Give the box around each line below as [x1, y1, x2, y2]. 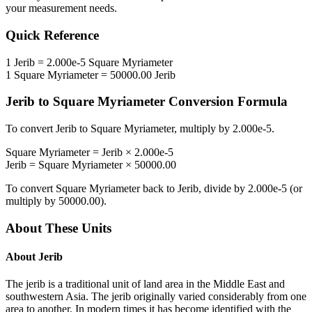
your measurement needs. [6, 2, 117, 15]
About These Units [6, 220, 111, 235]
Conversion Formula [165, 94, 288, 109]
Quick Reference [6, 28, 99, 43]
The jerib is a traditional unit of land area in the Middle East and [6, 278, 285, 290]
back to [140, 182, 178, 195]
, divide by [198, 182, 248, 195]
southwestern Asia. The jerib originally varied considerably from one [6, 290, 306, 303]
